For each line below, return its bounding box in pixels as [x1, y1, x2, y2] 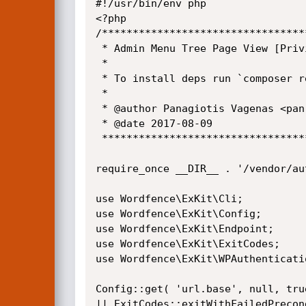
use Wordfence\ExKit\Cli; [95, 193, 243, 205]
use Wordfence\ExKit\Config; [95, 208, 262, 220]
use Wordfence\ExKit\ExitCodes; [95, 238, 280, 250]
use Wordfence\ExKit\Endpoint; [95, 223, 274, 235]
